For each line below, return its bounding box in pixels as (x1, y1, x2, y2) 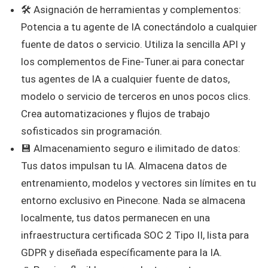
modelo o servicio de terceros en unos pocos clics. (21, 90, 251, 103)
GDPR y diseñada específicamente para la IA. (21, 246, 222, 259)
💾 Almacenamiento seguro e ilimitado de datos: (21, 142, 240, 155)
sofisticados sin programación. (21, 125, 162, 138)
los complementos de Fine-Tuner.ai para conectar (21, 56, 245, 68)
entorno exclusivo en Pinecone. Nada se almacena (21, 194, 245, 207)
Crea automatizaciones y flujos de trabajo (21, 108, 210, 120)
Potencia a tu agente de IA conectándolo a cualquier (21, 21, 257, 33)
